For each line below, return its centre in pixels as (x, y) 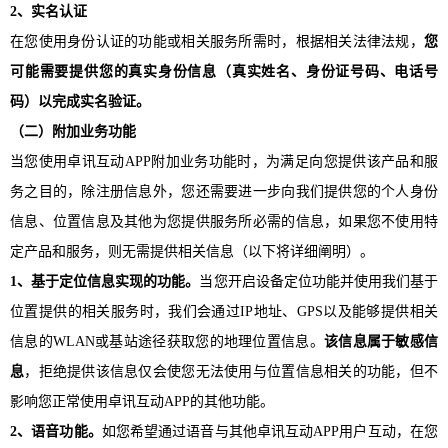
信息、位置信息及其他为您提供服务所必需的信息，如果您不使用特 (224, 221)
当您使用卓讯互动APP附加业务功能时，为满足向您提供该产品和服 (224, 161)
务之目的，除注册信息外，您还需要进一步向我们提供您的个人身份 (224, 191)
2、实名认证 (48, 11)
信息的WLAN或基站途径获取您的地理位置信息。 (167, 341)
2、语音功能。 (56, 431)
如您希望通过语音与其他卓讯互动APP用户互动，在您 (270, 431)
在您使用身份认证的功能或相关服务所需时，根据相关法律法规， (217, 41)
